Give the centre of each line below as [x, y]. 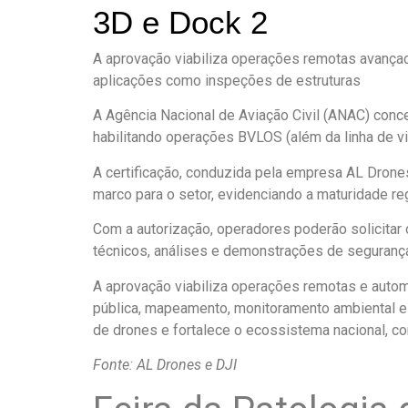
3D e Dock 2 [180, 23]
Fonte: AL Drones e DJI [165, 364]
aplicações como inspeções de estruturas [227, 81]
